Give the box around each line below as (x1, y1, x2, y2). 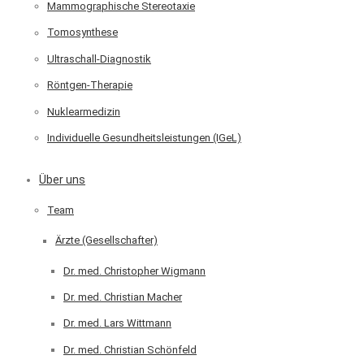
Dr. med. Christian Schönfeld (63, 343, 197, 356)
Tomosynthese (47, 26, 118, 39)
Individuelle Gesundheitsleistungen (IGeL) (47, 132, 241, 145)
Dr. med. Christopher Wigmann (63, 264, 206, 277)
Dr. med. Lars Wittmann (63, 317, 171, 330)
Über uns (39, 173, 85, 187)
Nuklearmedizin (47, 105, 120, 118)
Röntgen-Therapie (47, 79, 132, 92)
